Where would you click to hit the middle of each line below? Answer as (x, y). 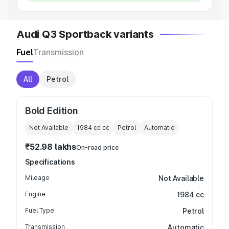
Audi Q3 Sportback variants (85, 34)
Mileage (37, 178)
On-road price (97, 147)
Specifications (50, 162)
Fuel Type (40, 210)
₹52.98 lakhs (51, 147)
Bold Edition (52, 111)
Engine (35, 194)
